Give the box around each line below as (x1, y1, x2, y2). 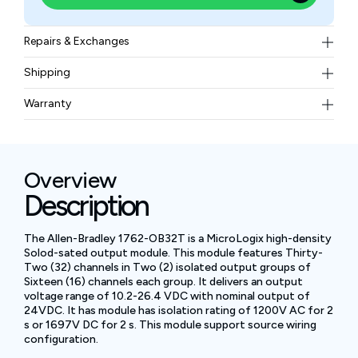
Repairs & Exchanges (24, 34, 129, 48)
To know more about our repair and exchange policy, (24, 58, 324, 74)
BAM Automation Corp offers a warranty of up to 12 (24, 121, 327, 136)
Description (24, 189, 149, 223)
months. (24, 140, 71, 155)
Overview (24, 166, 117, 193)
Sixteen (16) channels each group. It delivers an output (24, 275, 303, 288)
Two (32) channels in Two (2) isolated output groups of (24, 261, 311, 274)
